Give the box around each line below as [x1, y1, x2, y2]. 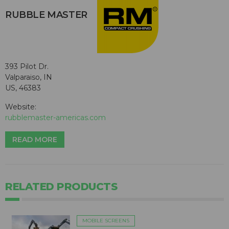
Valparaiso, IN [5, 73, 52, 82]
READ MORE [12, 135, 57, 145]
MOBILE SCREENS [82, 217, 129, 224]
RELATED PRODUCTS [5, 180, 117, 193]
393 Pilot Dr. [5, 62, 49, 72]
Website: [5, 102, 36, 112]
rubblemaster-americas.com [5, 113, 106, 123]
